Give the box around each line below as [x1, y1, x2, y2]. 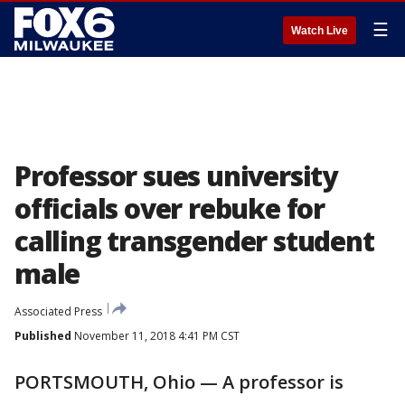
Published [14, 328, 71, 344]
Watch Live [291, 24, 348, 37]
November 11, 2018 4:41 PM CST [71, 328, 240, 344]
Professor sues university [14, 157, 337, 194]
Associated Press [14, 304, 102, 319]
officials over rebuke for [14, 190, 325, 227]
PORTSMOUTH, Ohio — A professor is [14, 370, 344, 394]
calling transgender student [14, 222, 374, 259]
